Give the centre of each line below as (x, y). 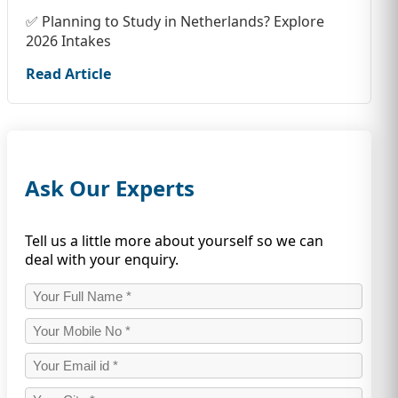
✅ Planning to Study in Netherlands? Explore (175, 22)
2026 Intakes (68, 41)
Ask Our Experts (110, 188)
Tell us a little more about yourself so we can (174, 241)
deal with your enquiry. (102, 260)
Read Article (68, 74)
